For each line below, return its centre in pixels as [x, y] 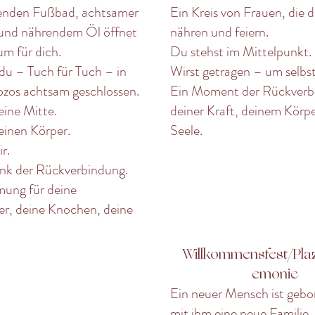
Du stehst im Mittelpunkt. [241, 52]
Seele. [186, 130]
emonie [275, 274]
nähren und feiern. [219, 32]
